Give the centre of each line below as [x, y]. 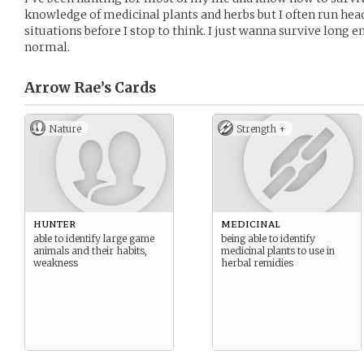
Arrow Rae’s [68, 88]
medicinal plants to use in [278, 251]
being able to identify [268, 238]
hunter [54, 223]
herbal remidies [257, 263]
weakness [56, 263]
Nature [65, 129]
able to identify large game [94, 238]
